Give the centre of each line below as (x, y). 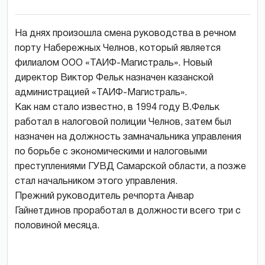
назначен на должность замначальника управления (128, 137)
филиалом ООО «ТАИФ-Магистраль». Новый (114, 63)
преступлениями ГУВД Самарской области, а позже (130, 167)
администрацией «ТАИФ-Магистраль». (101, 93)
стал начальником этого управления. (96, 181)
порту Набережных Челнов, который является (118, 48)
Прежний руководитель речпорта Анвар (104, 196)
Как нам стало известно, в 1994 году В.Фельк (117, 107)
